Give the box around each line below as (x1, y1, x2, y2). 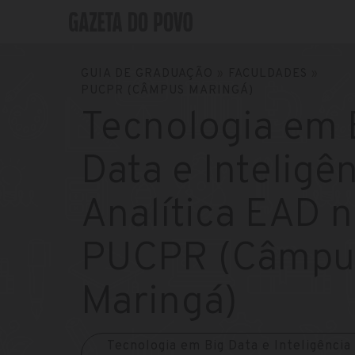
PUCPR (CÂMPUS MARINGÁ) (81, 83, 254, 98)
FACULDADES (228, 67, 307, 82)
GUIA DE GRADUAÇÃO (81, 67, 213, 82)
